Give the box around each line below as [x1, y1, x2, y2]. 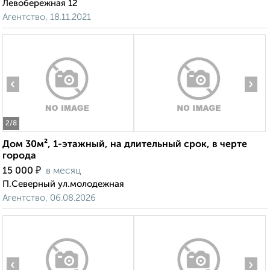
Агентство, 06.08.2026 [2, 193, 96, 203]
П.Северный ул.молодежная [2, 180, 124, 189]
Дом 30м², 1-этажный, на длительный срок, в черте [2, 140, 247, 150]
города [2, 151, 36, 162]
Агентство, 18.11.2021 [2, 13, 91, 22]
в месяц [46, 166, 81, 177]
